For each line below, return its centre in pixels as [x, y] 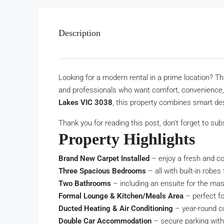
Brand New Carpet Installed [104, 158]
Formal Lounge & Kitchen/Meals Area [121, 196]
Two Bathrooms [85, 183]
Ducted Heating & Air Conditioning [116, 208]
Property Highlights [127, 139]
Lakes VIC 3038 [85, 102]
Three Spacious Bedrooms [102, 171]
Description [79, 33]
